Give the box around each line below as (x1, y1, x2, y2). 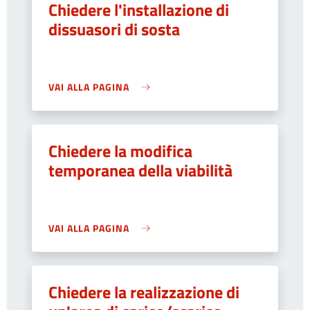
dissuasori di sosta (48, 17, 180, 42)
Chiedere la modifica (48, 138, 192, 163)
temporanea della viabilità (48, 158, 232, 183)
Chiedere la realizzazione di (48, 280, 239, 304)
